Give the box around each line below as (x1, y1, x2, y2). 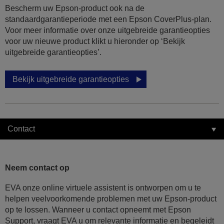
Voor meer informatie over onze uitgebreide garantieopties (5, 26, 210, 35)
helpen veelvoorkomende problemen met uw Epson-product (5, 194, 216, 203)
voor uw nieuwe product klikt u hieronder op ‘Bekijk (5, 37, 185, 46)
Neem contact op (5, 163, 69, 172)
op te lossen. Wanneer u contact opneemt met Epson (5, 205, 191, 214)
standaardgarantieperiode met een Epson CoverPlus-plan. (5, 15, 211, 24)
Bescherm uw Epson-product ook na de (5, 4, 144, 13)
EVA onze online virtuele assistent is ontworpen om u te (5, 183, 201, 192)
